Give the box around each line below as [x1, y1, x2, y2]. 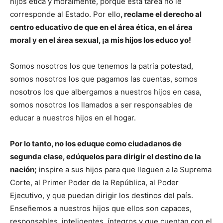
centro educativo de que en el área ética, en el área [10, 22, 193, 32]
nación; [10, 165, 37, 175]
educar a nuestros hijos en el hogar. [10, 113, 136, 123]
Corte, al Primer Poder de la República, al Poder [10, 178, 179, 188]
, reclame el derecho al [120, 9, 202, 19]
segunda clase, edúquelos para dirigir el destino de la [10, 152, 201, 162]
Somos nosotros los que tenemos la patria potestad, [10, 61, 193, 71]
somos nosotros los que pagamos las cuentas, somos [10, 74, 198, 84]
